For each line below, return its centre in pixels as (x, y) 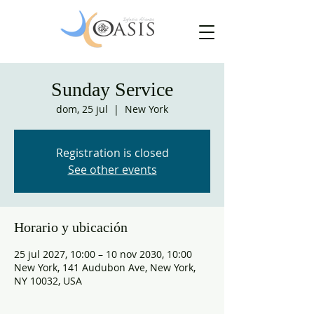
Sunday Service (112, 89)
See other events (112, 170)
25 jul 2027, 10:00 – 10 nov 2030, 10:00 (103, 254)
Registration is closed (112, 153)
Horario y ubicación (71, 227)
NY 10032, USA (48, 281)
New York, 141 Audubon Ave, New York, (105, 267)
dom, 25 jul (82, 109)
